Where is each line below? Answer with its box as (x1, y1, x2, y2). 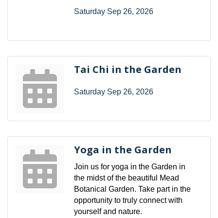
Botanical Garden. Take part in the (74, 184, 191, 193)
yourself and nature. (74, 207, 142, 216)
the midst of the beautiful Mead (74, 173, 179, 182)
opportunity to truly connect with (74, 196, 182, 204)
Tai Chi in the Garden (74, 62, 182, 76)
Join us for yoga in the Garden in (74, 162, 185, 171)
